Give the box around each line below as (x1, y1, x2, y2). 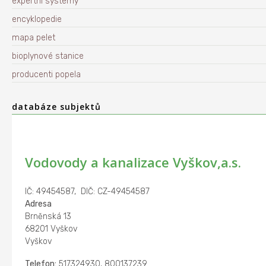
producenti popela (12, 69, 81, 80)
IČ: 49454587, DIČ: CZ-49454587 (24, 186, 150, 197)
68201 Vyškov (24, 224, 78, 234)
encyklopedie (12, 14, 62, 24)
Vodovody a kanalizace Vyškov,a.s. (24, 153, 241, 171)
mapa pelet (12, 33, 55, 43)
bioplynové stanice (12, 51, 84, 61)
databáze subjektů (12, 101, 101, 112)
